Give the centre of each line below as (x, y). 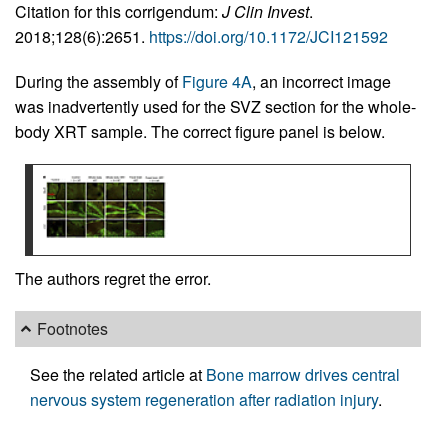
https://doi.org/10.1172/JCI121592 (268, 36)
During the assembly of (98, 81)
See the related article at (118, 374)
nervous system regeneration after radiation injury (204, 399)
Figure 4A (217, 81)
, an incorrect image (321, 81)
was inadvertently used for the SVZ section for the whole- (215, 106)
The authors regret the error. (113, 278)
